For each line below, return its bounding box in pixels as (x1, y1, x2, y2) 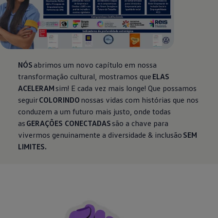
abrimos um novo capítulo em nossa (33, 59, 157, 70)
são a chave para (111, 118, 169, 128)
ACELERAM (18, 83, 56, 93)
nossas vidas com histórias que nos (80, 94, 199, 105)
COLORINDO (39, 94, 80, 105)
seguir (18, 94, 39, 105)
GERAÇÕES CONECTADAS (26, 118, 111, 128)
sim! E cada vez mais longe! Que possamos (55, 83, 197, 93)
